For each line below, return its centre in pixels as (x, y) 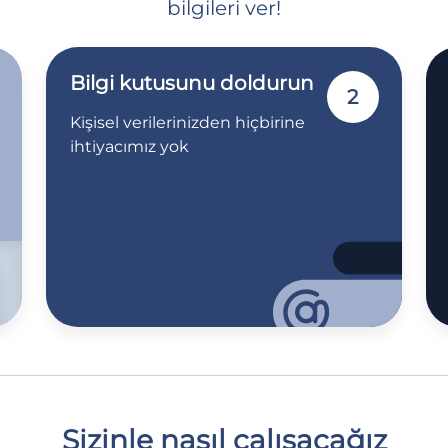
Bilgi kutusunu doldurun (192, 82)
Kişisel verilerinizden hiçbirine (187, 122)
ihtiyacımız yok (129, 146)
